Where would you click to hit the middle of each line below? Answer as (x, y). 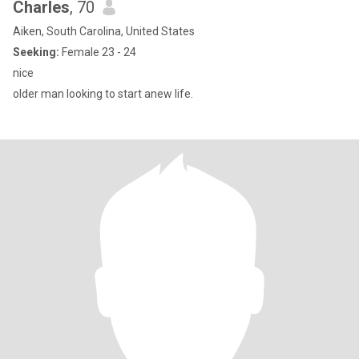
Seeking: (36, 52)
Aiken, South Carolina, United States (104, 31)
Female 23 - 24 (98, 52)
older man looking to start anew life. (103, 94)
